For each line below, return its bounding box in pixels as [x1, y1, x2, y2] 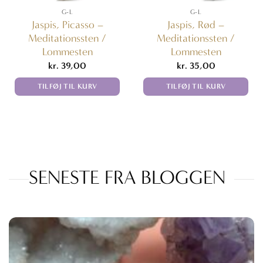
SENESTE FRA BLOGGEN [29, 166, 225, 189]
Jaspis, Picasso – [31, 18, 103, 31]
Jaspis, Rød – [167, 18, 224, 31]
